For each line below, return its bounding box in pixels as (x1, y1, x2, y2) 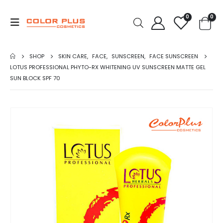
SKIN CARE (58, 52, 88, 60)
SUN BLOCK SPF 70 (10, 74, 60, 82)
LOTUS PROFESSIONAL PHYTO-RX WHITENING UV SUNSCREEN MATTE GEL (10, 63, 206, 71)
